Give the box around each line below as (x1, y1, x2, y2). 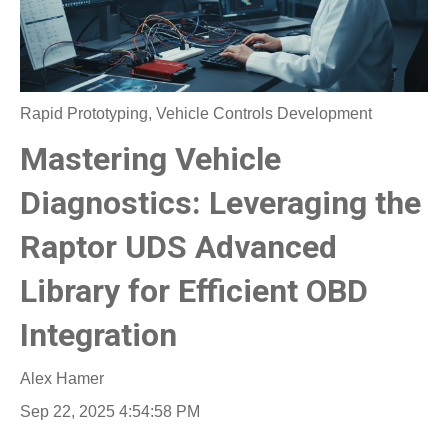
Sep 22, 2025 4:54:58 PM (20, 403, 200, 421)
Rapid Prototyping (20, 105, 148, 123)
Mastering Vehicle (20, 139, 281, 178)
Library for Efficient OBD (20, 271, 368, 310)
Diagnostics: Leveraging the (20, 183, 421, 222)
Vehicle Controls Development (156, 105, 372, 123)
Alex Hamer (20, 369, 104, 387)
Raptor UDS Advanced (20, 227, 337, 266)
